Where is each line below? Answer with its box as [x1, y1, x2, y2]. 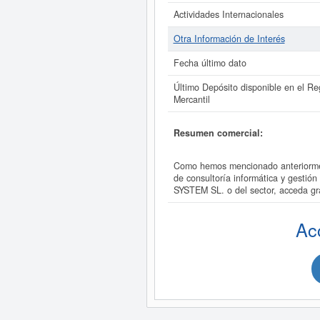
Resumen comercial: [173, 126, 263, 139]
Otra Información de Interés [173, 32, 285, 45]
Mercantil [173, 93, 210, 106]
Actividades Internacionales [173, 8, 284, 21]
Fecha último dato [173, 56, 246, 69]
